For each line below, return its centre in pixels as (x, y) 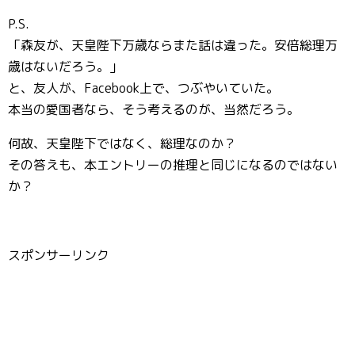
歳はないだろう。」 (65, 67)
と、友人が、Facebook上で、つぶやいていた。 (143, 88)
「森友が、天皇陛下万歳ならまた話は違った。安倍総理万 (173, 45)
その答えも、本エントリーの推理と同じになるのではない (173, 165)
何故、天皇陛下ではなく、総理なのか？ (122, 143)
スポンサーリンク (59, 255)
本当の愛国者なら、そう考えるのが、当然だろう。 (154, 109)
